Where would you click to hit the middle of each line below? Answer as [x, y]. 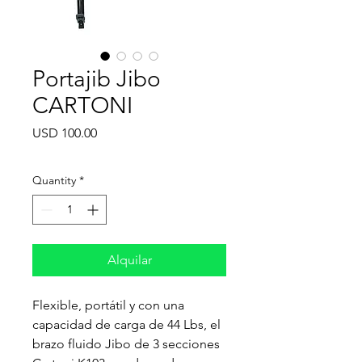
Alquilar [129, 259]
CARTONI [82, 105]
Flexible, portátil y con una [108, 305]
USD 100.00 [65, 133]
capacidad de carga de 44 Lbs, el [126, 324]
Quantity [54, 180]
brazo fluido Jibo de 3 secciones [126, 343]
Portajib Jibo [97, 78]
